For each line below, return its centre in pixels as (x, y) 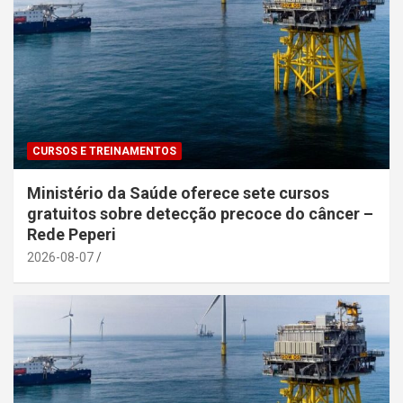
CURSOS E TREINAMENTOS (104, 151)
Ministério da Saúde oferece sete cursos (178, 193)
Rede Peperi (73, 234)
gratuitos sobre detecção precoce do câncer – (200, 213)
